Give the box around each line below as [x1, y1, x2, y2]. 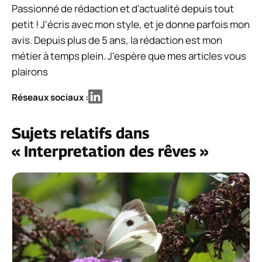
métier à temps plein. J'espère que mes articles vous [12, 49, 246, 63]
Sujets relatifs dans [12, 124, 149, 143]
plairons [12, 65, 48, 79]
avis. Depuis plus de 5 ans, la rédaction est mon [12, 33, 222, 47]
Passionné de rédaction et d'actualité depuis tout [12, 2, 234, 16]
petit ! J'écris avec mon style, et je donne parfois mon [12, 18, 250, 32]
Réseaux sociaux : [12, 91, 88, 104]
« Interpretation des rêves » [12, 142, 208, 161]
